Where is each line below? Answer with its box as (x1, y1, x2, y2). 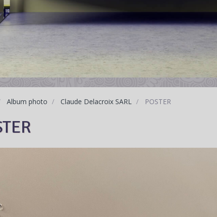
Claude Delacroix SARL (60, 97, 132, 106)
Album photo (6, 97, 47, 106)
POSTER (142, 97, 171, 106)
